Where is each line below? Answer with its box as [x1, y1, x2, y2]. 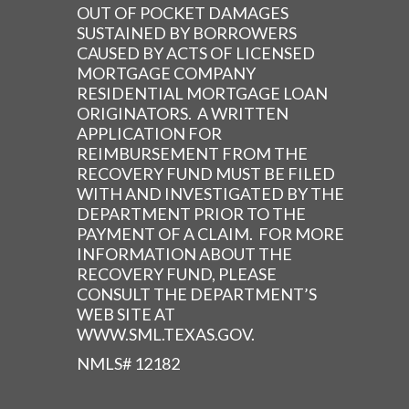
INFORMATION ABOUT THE [77, 244, 292, 265]
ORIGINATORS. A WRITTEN [77, 103, 288, 124]
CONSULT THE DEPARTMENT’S [77, 284, 317, 305]
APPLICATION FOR [77, 123, 222, 144]
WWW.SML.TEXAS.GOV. [77, 324, 255, 345]
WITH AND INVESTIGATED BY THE [77, 184, 344, 204]
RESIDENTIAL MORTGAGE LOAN [77, 83, 328, 104]
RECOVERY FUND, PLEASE [77, 264, 277, 285]
